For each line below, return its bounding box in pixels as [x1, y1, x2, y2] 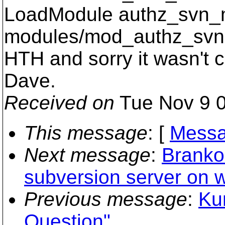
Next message [24, 144, 151, 166]
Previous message [24, 188, 187, 210]
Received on [4, 92, 115, 114]
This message [24, 122, 148, 144]
